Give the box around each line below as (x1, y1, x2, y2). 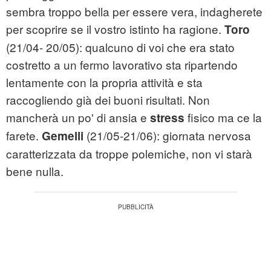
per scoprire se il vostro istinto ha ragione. (6, 21, 224, 38)
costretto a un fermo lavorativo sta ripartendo (6, 56, 238, 73)
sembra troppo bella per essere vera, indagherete (6, 3, 263, 20)
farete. (6, 127, 42, 144)
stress (150, 109, 184, 126)
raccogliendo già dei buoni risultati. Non (6, 91, 210, 108)
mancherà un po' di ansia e (6, 109, 150, 126)
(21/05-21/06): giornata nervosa (83, 127, 251, 144)
